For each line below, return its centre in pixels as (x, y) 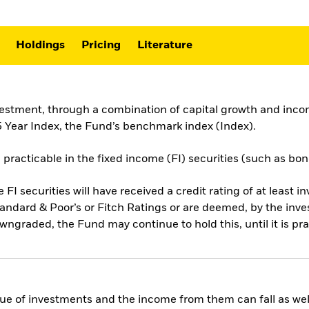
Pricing (101, 45)
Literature (165, 45)
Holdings (40, 45)
